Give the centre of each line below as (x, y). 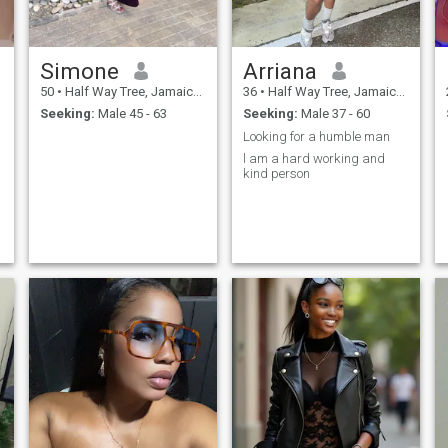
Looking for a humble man (316, 136)
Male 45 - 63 (130, 114)
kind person (276, 174)
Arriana (279, 70)
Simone (79, 70)
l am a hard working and (313, 159)
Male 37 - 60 (333, 114)
